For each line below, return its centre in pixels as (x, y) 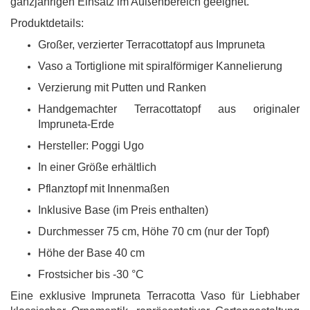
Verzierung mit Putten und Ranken (122, 88)
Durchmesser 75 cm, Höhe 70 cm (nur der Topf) (154, 231)
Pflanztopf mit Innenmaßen (104, 189)
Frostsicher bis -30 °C (91, 274)
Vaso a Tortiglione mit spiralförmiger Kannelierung (160, 66)
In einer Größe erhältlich (97, 167)
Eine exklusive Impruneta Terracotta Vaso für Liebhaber (155, 296)
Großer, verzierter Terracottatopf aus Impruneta (152, 45)
